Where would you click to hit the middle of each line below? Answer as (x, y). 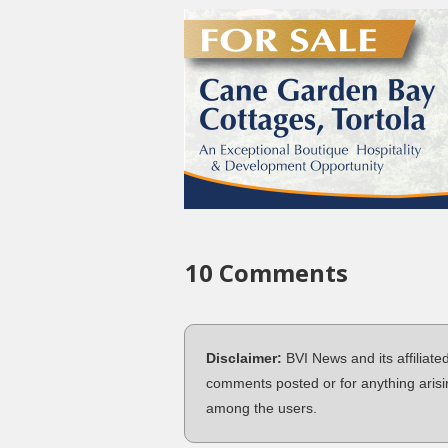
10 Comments (266, 272)
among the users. (261, 407)
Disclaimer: (244, 357)
